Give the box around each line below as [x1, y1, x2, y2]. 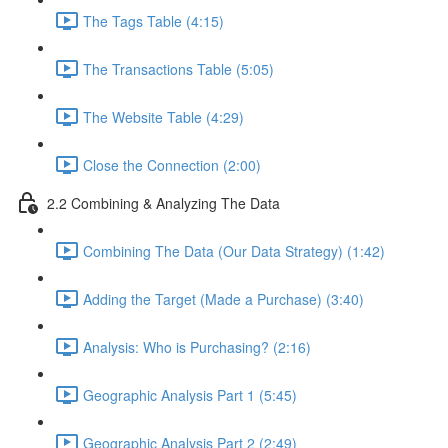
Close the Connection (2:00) [83, 154, 261, 175]
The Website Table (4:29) [83, 106, 244, 127]
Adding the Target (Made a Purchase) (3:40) [83, 288, 364, 309]
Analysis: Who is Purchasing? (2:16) [83, 336, 311, 357]
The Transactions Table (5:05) [83, 58, 274, 79]
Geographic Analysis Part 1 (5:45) [83, 384, 297, 405]
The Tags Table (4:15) [83, 10, 224, 31]
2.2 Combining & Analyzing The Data [47, 192, 280, 213]
